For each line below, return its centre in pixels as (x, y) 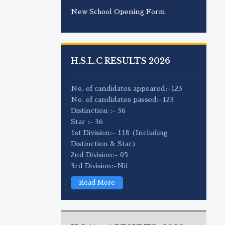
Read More (97, 182)
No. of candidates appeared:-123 (127, 88)
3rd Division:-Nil (100, 165)
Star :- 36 (87, 121)
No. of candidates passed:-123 (123, 99)
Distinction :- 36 (98, 110)
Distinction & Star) (104, 143)
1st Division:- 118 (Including (120, 132)
